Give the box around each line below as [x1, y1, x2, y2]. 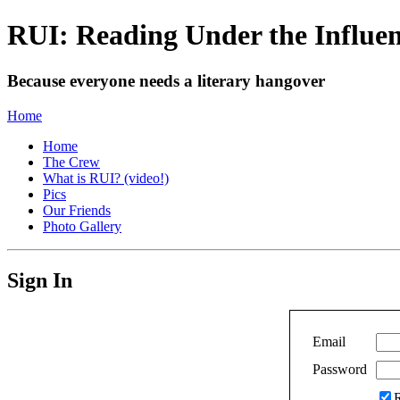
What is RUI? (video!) [43, 170, 169, 186]
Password [312, 362, 367, 378]
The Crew [43, 154, 100, 170]
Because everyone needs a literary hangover [7, 71, 325, 90]
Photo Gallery [43, 218, 121, 234]
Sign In [7, 268, 72, 292]
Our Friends [43, 202, 111, 218]
